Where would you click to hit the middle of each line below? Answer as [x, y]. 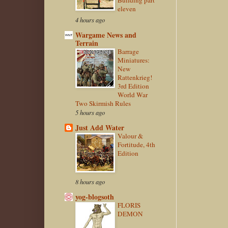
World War [133, 95]
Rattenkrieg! [135, 78]
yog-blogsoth [95, 197]
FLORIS [129, 205]
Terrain [87, 43]
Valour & [130, 136]
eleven [127, 9]
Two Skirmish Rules [103, 104]
